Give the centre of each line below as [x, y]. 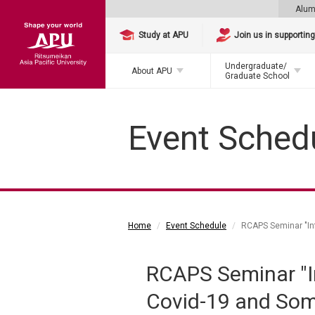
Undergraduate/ [256, 66]
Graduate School [257, 76]
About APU [152, 71]
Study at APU [164, 35]
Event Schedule [196, 226]
